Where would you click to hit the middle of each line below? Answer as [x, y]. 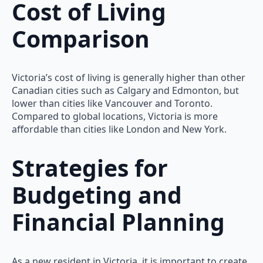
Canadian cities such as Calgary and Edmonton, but [125, 90]
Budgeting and [97, 195]
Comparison [81, 38]
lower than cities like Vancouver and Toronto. [112, 103]
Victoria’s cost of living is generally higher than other [129, 77]
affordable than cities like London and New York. [119, 129]
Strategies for [90, 168]
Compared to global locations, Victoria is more [115, 116]
